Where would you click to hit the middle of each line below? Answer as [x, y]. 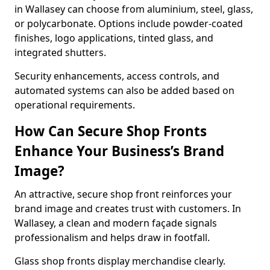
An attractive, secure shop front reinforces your [123, 194]
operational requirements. [75, 105]
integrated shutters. [60, 52]
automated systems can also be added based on [124, 90]
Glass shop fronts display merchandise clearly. [120, 261]
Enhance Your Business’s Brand [119, 151]
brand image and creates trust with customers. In [128, 209]
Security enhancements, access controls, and [117, 76]
